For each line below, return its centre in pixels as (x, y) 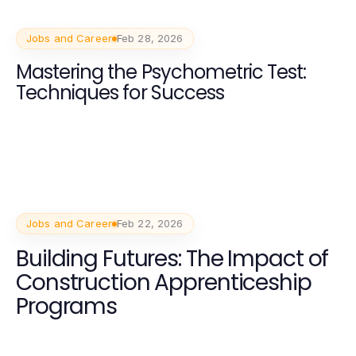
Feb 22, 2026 (150, 224)
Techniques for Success (120, 93)
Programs (67, 307)
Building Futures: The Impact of (172, 259)
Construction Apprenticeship (164, 283)
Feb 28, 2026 (150, 39)
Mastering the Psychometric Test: (161, 72)
